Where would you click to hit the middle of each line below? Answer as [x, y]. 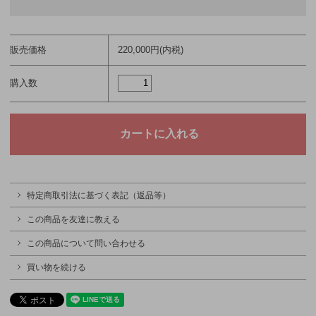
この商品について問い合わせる [86, 243]
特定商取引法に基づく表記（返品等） [99, 195]
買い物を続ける [56, 268]
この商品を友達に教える [73, 219]
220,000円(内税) [151, 49]
